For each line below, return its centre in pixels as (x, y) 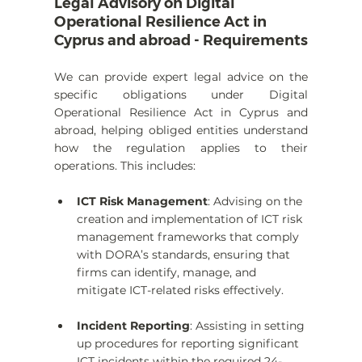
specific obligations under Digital (181, 95)
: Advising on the (256, 202)
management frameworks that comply (189, 237)
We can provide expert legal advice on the (181, 77)
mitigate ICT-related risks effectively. (180, 290)
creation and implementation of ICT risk (191, 219)
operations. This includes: (124, 166)
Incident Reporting (133, 326)
